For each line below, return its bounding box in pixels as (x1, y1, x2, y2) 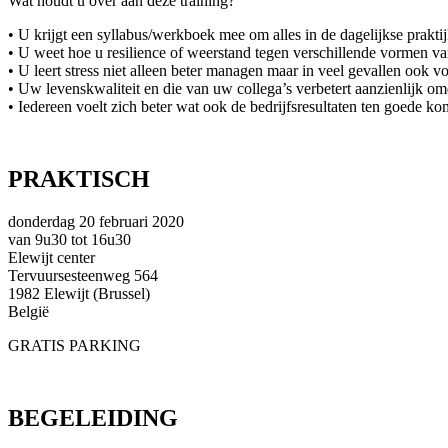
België (8, 302, 49, 320)
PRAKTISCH (8, 165, 150, 192)
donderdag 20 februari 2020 (8, 212, 184, 230)
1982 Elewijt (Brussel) (8, 284, 150, 302)
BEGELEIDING (8, 404, 178, 431)
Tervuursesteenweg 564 (8, 266, 158, 284)
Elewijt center (8, 248, 95, 266)
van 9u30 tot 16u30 (8, 230, 131, 248)
